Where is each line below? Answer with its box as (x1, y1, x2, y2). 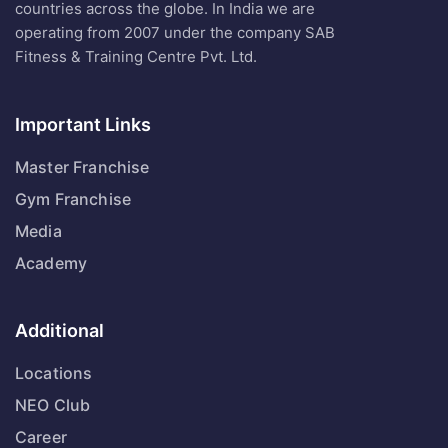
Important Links (15, 114, 151, 136)
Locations (15, 363, 93, 384)
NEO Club (15, 395, 91, 416)
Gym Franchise (15, 189, 132, 210)
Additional (15, 320, 104, 342)
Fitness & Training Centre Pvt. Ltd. (15, 47, 257, 67)
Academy (15, 253, 88, 274)
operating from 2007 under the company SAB (15, 23, 335, 43)
